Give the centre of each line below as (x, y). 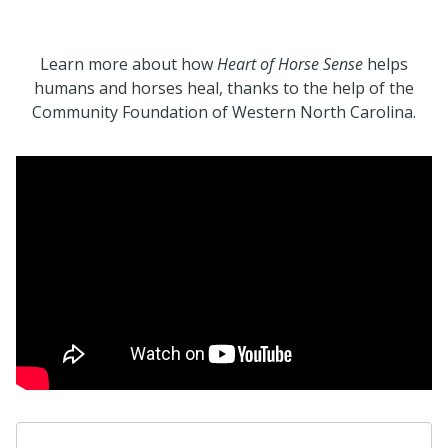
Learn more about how (128, 64)
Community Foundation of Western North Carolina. (224, 112)
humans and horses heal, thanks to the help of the (224, 88)
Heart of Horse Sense (290, 64)
